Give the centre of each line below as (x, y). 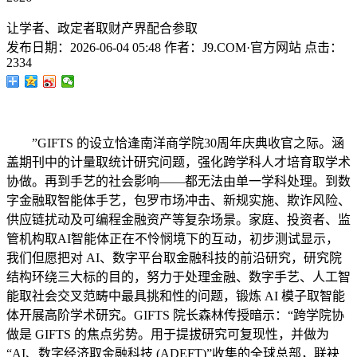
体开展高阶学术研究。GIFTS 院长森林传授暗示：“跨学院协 (175, 315)
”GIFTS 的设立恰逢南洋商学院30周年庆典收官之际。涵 (175, 143)
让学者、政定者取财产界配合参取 (102, 28)
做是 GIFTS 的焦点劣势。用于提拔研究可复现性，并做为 (168, 334)
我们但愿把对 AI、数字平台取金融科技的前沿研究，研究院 (174, 258)
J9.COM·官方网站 (252, 47)
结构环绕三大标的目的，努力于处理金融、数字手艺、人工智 (178, 277)
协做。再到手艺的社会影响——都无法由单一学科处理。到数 (178, 181)
